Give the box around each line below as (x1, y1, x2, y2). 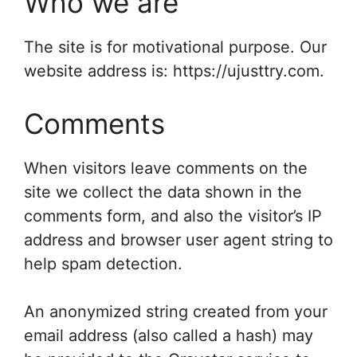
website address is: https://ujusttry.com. (24, 61, 324, 80)
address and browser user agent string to (24, 230, 333, 249)
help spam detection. (24, 254, 182, 273)
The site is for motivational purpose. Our (24, 37, 327, 57)
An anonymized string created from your (24, 302, 328, 321)
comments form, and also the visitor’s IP (24, 206, 322, 226)
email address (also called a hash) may (24, 326, 313, 345)
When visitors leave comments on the (24, 159, 308, 178)
